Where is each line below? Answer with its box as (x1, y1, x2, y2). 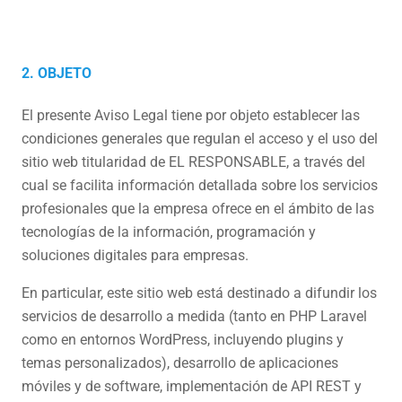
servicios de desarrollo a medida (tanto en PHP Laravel (22, 308, 367, 325)
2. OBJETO (22, 65, 92, 82)
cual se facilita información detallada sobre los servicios (22, 177, 378, 194)
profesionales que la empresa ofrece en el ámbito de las (22, 200, 374, 217)
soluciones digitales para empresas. (22, 247, 249, 264)
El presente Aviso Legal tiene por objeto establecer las (22, 107, 360, 124)
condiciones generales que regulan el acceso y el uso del (22, 130, 378, 147)
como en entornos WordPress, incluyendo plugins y (22, 331, 344, 348)
